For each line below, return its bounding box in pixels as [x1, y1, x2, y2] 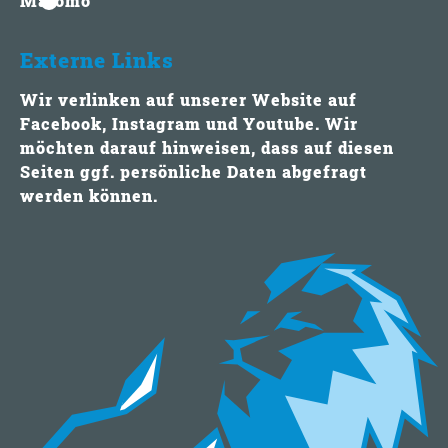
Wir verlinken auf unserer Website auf [20, 89, 357, 111]
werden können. [20, 185, 158, 207]
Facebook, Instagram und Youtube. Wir [20, 113, 358, 135]
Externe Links [20, 46, 180, 75]
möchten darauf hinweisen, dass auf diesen [20, 137, 394, 159]
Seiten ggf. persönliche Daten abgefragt [20, 161, 367, 183]
